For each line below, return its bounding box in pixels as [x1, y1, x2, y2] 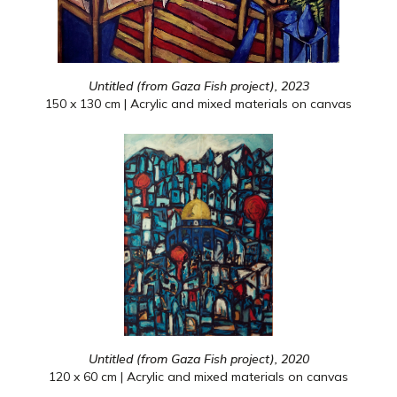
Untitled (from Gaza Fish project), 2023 [88, 78, 309, 94]
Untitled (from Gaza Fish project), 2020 [88, 351, 309, 367]
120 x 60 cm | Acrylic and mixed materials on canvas [49, 369, 348, 385]
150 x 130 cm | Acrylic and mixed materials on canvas [45, 96, 352, 112]
